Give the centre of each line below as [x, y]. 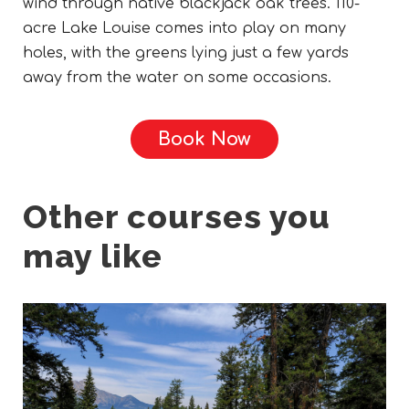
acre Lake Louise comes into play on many [184, 28]
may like [93, 255]
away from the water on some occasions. [177, 77]
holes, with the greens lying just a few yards [186, 52]
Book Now [204, 139]
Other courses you [177, 216]
